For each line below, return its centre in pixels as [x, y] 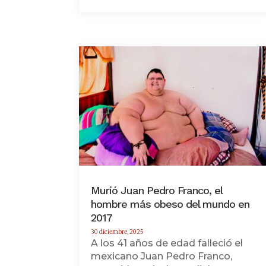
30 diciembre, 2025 [118, 232]
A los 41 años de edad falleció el [167, 243]
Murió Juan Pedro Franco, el [157, 190]
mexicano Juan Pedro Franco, [162, 256]
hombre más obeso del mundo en [170, 204]
